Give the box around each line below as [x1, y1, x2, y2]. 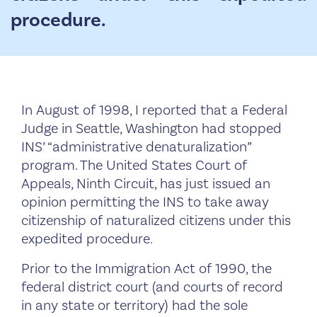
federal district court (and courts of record [21, 277, 283, 296]
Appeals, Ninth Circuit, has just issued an [21, 174, 270, 193]
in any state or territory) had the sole [21, 296, 248, 315]
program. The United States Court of [21, 156, 247, 175]
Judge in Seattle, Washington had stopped [21, 119, 282, 138]
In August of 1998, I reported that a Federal [21, 100, 287, 120]
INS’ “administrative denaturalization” [21, 137, 251, 156]
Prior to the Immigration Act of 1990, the [21, 259, 272, 278]
